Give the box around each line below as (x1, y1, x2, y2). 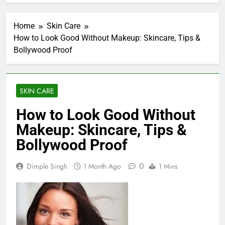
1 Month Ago (83, 161, 121, 172)
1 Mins (159, 161, 178, 172)
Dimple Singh (27, 161, 67, 172)
